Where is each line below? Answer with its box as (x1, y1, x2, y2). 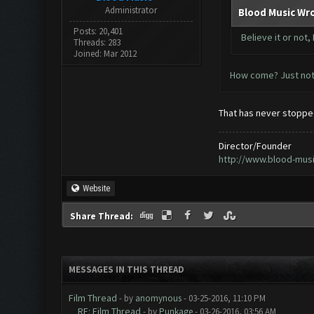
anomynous (135, 292, 182, 304)
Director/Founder (218, 139, 292, 152)
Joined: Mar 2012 (74, 48, 137, 60)
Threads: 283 (74, 36, 121, 48)
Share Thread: (69, 210, 135, 222)
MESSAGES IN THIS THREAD (68, 264, 184, 275)
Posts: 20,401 (74, 25, 123, 37)
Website (82, 184, 110, 193)
